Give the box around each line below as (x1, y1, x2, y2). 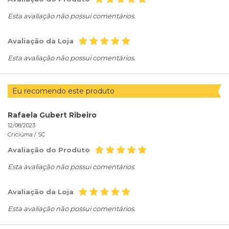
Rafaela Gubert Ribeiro (8, 110, 97, 120)
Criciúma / (8, 131, 38, 139)
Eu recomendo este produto (12, 86, 117, 96)
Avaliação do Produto (8, 146, 90, 154)
